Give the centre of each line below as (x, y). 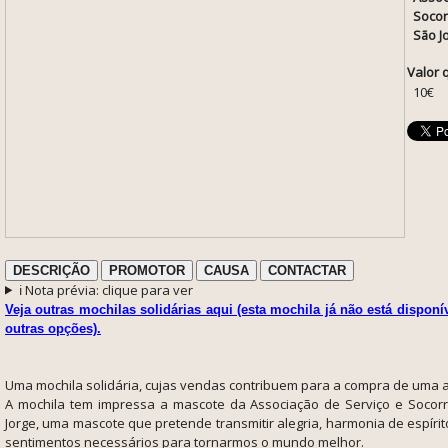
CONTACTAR (307, 270)
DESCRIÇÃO (51, 270)
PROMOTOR (147, 270)
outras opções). (53, 328)
